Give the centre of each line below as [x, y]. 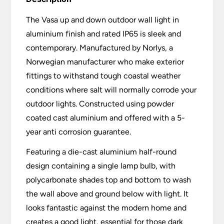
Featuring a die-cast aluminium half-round [101, 152]
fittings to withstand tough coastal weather [103, 76]
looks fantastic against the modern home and [106, 208]
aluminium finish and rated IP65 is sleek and [104, 34]
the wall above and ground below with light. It [107, 194]
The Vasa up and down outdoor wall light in [103, 20]
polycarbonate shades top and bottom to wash [109, 180]
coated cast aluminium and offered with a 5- [106, 118]
